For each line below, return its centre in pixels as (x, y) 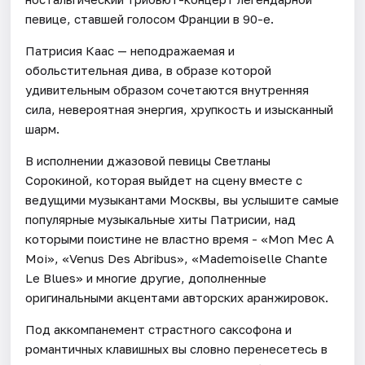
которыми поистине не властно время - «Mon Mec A (180, 238)
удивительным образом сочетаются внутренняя (167, 89)
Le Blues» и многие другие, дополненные (146, 277)
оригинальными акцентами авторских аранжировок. (177, 297)
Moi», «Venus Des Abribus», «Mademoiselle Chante (177, 258)
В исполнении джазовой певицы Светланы (148, 160)
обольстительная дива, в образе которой (149, 70)
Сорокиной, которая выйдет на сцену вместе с (164, 180)
